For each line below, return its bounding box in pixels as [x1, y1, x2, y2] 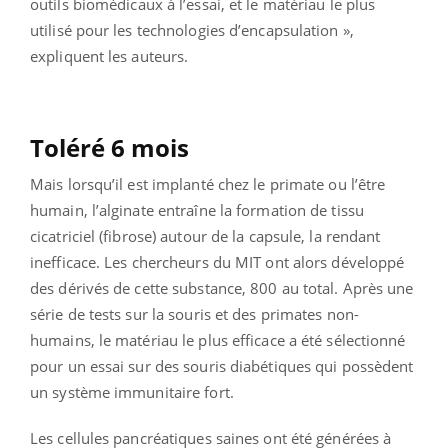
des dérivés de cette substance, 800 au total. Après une [30, 277, 414, 298]
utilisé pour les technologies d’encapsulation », [30, 19, 354, 40]
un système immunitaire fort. [30, 381, 234, 402]
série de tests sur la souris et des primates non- [30, 303, 359, 324]
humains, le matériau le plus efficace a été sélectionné [30, 329, 406, 350]
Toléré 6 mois [30, 130, 189, 164]
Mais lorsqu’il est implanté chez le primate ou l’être [30, 173, 386, 194]
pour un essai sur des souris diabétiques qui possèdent [30, 355, 414, 376]
